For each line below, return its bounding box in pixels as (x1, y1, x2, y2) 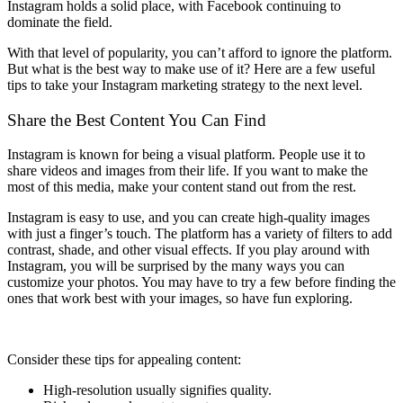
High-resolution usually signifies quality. (43, 382, 272, 399)
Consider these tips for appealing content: (7, 352, 241, 368)
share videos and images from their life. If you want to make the (7, 163, 368, 179)
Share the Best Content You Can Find (7, 110, 266, 130)
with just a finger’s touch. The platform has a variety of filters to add (7, 226, 392, 242)
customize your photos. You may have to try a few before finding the (7, 274, 396, 291)
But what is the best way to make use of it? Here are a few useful (7, 60, 375, 76)
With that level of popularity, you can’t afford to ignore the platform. (7, 44, 392, 60)
